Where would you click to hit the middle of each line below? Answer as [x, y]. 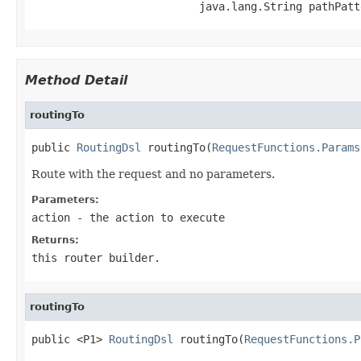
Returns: [55, 240]
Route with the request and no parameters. [153, 174]
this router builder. [96, 257]
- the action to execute [147, 217]
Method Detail [76, 80]
